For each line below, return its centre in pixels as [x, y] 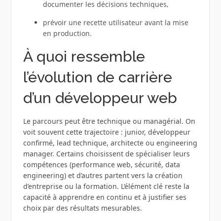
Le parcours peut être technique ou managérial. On [109, 121]
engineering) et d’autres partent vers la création [103, 176]
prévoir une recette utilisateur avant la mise [115, 23]
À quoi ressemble [84, 57]
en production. [67, 34]
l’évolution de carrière [97, 77]
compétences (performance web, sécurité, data [101, 165]
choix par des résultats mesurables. [82, 208]
